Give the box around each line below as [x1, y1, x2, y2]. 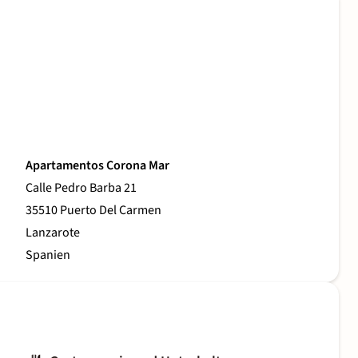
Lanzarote [26, 224, 80, 242]
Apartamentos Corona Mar [26, 157, 169, 175]
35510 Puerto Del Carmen [26, 201, 161, 220]
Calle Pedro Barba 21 [26, 179, 137, 197]
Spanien [26, 246, 70, 265]
